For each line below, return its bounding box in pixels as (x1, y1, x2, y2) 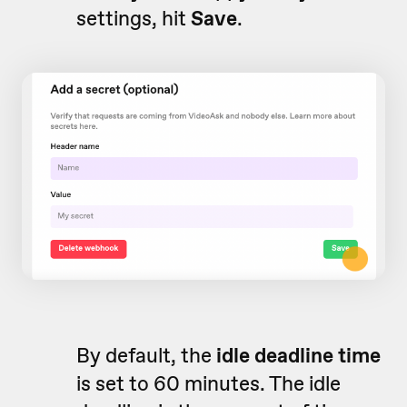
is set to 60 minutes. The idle (76, 369, 341, 397)
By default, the (76, 341, 216, 369)
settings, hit (76, 5, 191, 33)
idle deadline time (216, 341, 381, 369)
